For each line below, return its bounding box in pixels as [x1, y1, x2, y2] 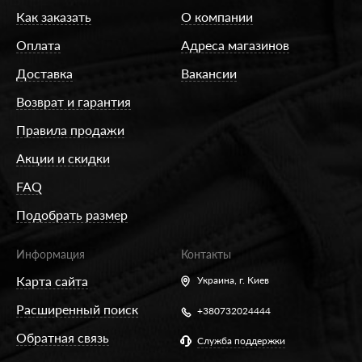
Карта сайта [16, 273, 88, 289]
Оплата [16, 37, 61, 53]
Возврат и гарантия [16, 94, 131, 110]
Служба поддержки [197, 335, 285, 347]
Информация [16, 247, 85, 262]
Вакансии [181, 65, 237, 82]
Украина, [197, 274, 239, 287]
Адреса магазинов [181, 37, 289, 53]
